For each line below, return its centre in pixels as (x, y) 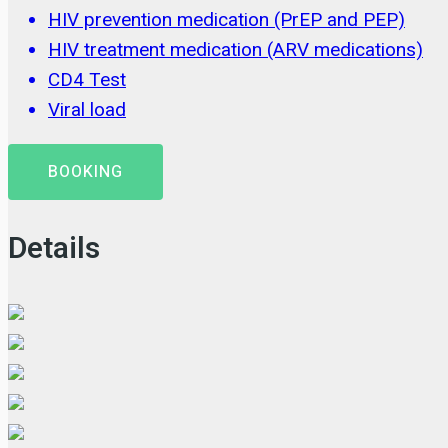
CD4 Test (87, 80)
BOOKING (85, 172)
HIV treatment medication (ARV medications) (235, 50)
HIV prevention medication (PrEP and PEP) (226, 20)
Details (54, 249)
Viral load (87, 110)
